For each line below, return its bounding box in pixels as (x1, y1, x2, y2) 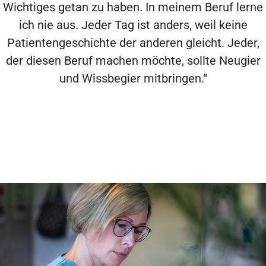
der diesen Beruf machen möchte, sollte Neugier (5, 53, 261, 68)
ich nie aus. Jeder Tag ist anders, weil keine (18, 18, 248, 32)
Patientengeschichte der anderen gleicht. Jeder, (7, 36, 259, 50)
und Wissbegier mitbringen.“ (59, 71, 207, 85)
